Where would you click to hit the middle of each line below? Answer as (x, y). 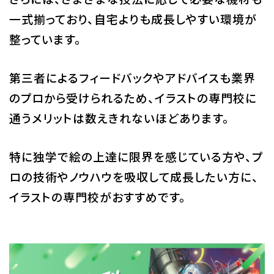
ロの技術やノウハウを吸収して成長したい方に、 (134, 177)
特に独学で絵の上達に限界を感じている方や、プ (136, 157)
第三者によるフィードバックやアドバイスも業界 (132, 78)
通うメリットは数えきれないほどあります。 (119, 118)
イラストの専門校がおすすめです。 (97, 197)
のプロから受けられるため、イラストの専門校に (133, 98)
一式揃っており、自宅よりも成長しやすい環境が (133, 19)
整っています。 (45, 39)
